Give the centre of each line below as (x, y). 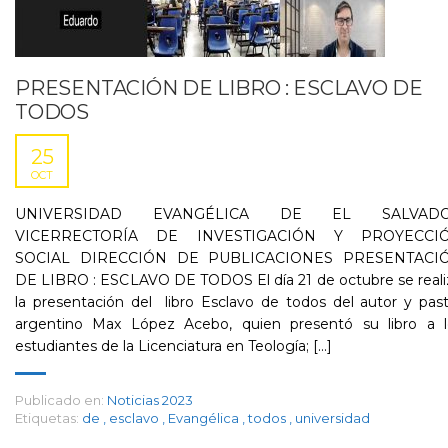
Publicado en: (59, 400)
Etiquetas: (47, 418)
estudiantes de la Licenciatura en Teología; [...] (173, 346)
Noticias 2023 (150, 400)
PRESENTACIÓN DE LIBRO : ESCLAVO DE (219, 88)
